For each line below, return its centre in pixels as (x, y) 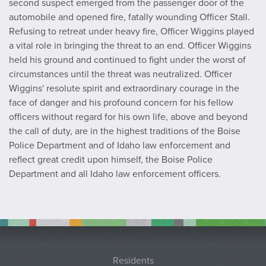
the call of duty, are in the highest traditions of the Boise (125, 132)
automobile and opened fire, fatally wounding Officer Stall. (129, 18)
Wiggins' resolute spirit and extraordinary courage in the (124, 89)
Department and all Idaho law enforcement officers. (115, 174)
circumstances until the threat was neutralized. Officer (121, 75)
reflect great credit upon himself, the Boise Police (111, 160)
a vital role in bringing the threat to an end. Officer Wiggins (130, 46)
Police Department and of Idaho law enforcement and (120, 146)
